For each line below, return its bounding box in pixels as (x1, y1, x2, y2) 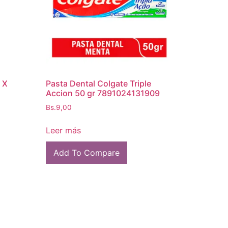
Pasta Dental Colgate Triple (46, 78, 152, 89)
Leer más (46, 125, 81, 135)
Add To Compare (53, 147, 120, 158)
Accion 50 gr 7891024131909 (46, 88, 160, 99)
